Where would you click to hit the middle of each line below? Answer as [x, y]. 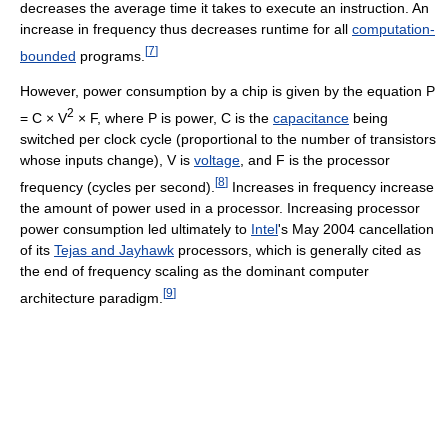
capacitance [311, 117]
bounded [48, 55]
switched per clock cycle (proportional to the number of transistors [228, 138]
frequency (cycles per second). [117, 186]
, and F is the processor [315, 159]
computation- [393, 28]
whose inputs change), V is [107, 159]
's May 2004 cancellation [356, 228]
